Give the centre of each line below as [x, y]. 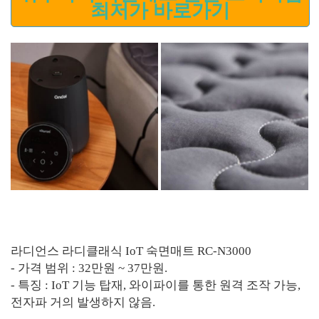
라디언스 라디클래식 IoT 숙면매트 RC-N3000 [131, 251]
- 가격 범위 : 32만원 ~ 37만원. [89, 268]
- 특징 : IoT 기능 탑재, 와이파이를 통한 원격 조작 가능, [156, 285]
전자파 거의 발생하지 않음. [83, 302]
